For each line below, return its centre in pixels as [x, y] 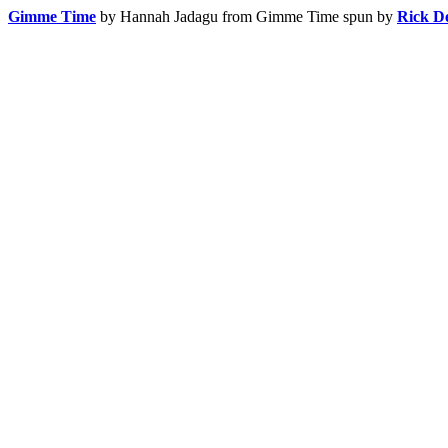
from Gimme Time [280, 16]
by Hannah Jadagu [159, 16]
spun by [370, 16]
